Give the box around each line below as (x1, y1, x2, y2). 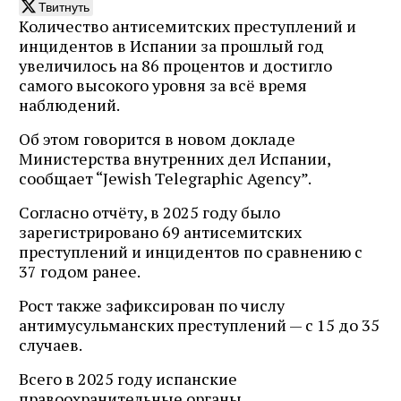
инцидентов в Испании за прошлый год (19, 34, 324, 56)
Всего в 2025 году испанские (19, 367, 237, 389)
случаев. (19, 333, 82, 355)
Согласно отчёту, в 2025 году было (19, 200, 280, 223)
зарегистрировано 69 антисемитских (19, 220, 302, 243)
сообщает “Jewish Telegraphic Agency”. (19, 166, 311, 189)
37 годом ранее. (19, 260, 141, 282)
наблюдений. (19, 93, 120, 115)
